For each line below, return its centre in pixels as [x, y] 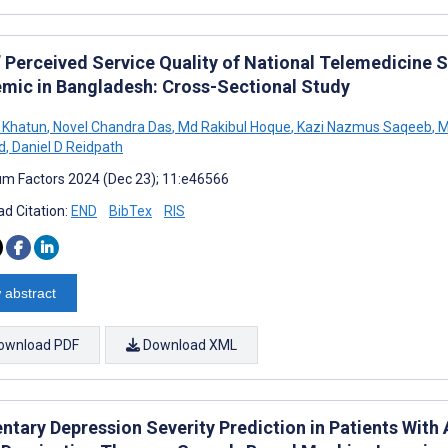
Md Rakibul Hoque [233, 126]
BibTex [130, 210]
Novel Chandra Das [111, 126]
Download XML [188, 344]
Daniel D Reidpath [66, 146]
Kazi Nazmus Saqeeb [363, 126]
